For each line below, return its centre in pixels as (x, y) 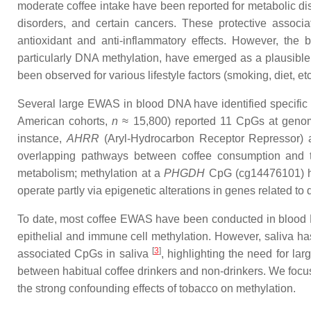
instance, (42, 138)
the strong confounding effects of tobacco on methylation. (157, 288)
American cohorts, (65, 121)
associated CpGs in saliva (85, 254)
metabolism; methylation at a (91, 173)
